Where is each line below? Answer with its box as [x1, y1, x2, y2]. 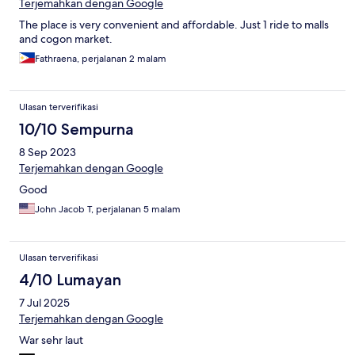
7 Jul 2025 [19, 296, 70, 311]
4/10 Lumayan [19, 270, 121, 290]
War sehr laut [19, 333, 83, 348]
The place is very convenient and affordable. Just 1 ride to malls [19, 17, 329, 32]
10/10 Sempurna [19, 120, 134, 139]
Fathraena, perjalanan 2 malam [35, 52, 166, 66]
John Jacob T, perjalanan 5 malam [35, 203, 181, 216]
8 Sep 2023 [19, 145, 76, 160]
